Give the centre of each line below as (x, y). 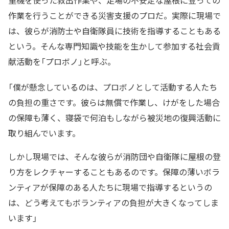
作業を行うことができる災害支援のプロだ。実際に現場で (114, 16)
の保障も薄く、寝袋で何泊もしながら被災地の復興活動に (114, 118)
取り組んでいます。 (44, 133)
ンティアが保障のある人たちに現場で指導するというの (110, 187)
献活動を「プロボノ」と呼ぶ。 (62, 62)
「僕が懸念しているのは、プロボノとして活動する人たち (113, 87)
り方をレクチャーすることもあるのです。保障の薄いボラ (114, 172)
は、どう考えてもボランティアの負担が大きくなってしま (113, 203)
